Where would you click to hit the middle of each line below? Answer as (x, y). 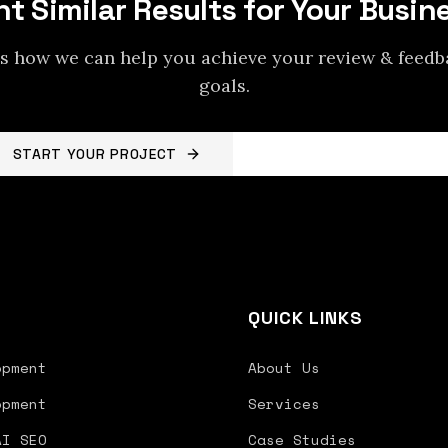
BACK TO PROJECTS (362, 153)
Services (284, 403)
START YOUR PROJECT (95, 153)
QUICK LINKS (305, 317)
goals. (224, 85)
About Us (284, 367)
